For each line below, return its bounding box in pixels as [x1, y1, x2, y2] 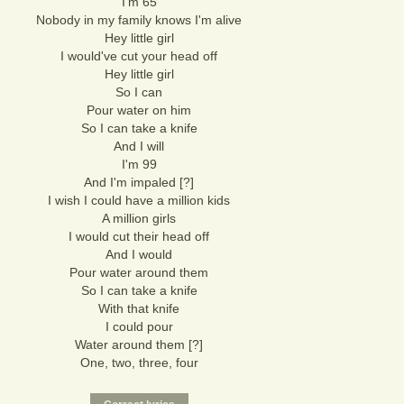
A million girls [102, 211, 176, 225]
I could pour [105, 319, 173, 334]
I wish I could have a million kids [48, 193, 230, 207]
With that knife [98, 301, 179, 316]
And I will [114, 139, 164, 153]
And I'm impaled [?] [84, 175, 194, 189]
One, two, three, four [79, 355, 198, 370]
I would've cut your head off [60, 49, 217, 63]
